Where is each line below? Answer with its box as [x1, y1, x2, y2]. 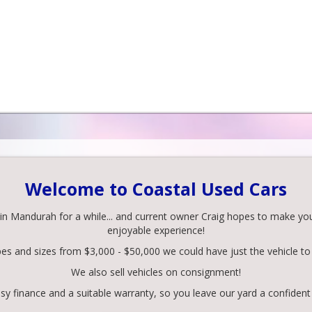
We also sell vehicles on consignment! [71, 265, 241, 279]
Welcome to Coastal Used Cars [25, 177, 287, 201]
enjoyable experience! [107, 224, 205, 237]
